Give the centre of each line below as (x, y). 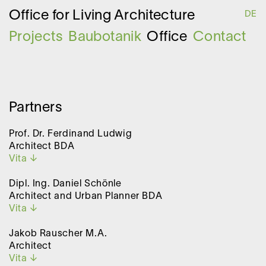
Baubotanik (105, 37)
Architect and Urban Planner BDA (86, 197)
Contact (220, 37)
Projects (36, 37)
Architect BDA (42, 147)
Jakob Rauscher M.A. (58, 234)
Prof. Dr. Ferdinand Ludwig (71, 134)
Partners (36, 108)
